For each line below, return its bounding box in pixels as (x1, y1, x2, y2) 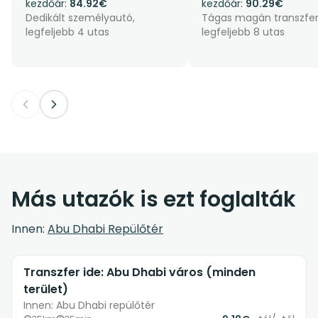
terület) (23, 281, 68, 298)
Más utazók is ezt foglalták (11, 185, 296, 215)
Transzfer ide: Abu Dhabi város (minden (23, 264, 256, 281)
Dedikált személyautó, (26, 11, 135, 26)
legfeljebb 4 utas (26, 25, 109, 40)
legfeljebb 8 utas (202, 25, 285, 40)
